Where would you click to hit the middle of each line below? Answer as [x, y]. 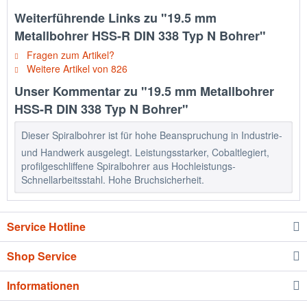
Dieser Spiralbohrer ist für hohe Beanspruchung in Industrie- [152, 135]
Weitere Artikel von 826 [76, 69]
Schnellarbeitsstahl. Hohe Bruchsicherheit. [113, 180]
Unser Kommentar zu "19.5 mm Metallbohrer [144, 91]
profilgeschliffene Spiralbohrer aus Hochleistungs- [128, 166]
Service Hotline [46, 226]
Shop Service [42, 256]
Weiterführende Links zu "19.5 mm [115, 18]
